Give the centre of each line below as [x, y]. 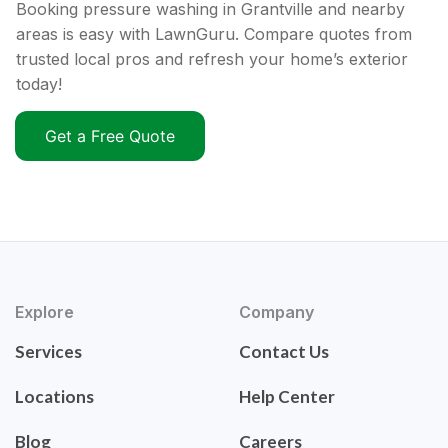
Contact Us [284, 352]
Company [276, 312]
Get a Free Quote [110, 136]
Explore [44, 312]
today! [39, 84]
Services [48, 352]
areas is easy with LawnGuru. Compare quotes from [214, 34]
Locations [54, 397]
